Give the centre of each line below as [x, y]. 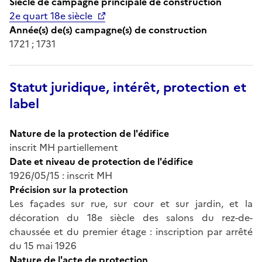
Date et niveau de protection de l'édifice [101, 161]
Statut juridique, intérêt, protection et [128, 87]
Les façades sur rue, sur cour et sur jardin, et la [131, 203]
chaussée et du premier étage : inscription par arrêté [131, 231]
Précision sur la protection [69, 189]
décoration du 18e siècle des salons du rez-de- [131, 217]
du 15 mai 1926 [43, 245]
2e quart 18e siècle [51, 15]
